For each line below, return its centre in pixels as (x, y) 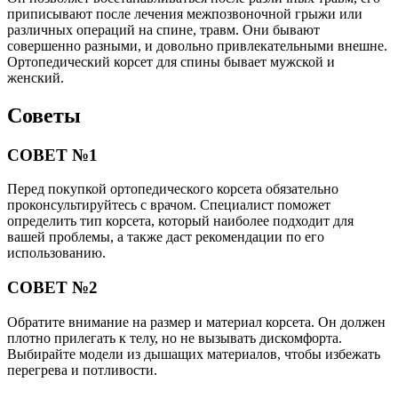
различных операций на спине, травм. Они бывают (163, 29)
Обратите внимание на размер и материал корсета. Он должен (196, 322)
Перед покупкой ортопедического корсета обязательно (173, 189)
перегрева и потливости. (82, 370)
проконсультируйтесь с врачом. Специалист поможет (169, 205)
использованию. (56, 253)
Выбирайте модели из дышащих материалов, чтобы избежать (194, 354)
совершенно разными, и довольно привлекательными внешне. (197, 45)
